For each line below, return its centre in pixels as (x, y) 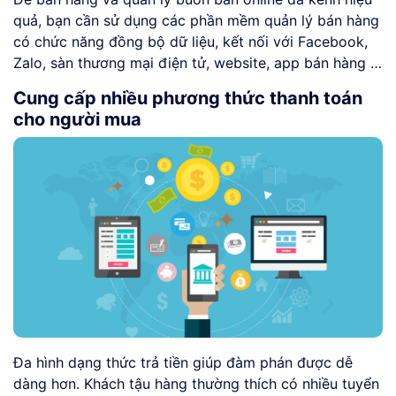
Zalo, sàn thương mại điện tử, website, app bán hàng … (198, 63)
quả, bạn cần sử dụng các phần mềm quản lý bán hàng (196, 21)
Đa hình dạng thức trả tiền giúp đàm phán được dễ (183, 363)
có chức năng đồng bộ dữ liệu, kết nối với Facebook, (190, 42)
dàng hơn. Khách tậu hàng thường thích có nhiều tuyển (196, 384)
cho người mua (77, 120)
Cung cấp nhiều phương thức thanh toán (188, 99)
